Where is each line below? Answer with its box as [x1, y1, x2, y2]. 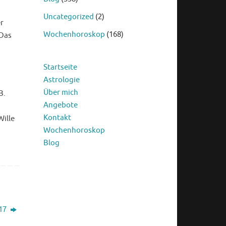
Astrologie [43, 75, 80, 85]
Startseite [43, 63, 77, 73]
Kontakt [43, 113, 71, 123]
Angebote [43, 100, 78, 110]
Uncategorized [43, 12, 94, 22]
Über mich [43, 88, 78, 98]
